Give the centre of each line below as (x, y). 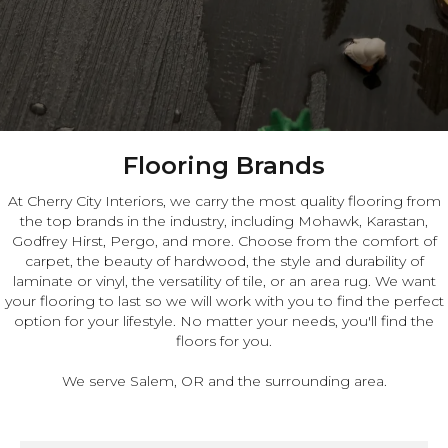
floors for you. (224, 341)
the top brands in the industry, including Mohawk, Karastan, (224, 221)
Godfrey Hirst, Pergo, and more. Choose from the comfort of (224, 241)
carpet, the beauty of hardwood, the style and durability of (224, 261)
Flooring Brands (224, 166)
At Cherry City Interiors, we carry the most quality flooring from (224, 201)
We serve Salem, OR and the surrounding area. (224, 381)
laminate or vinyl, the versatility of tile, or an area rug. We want (224, 281)
